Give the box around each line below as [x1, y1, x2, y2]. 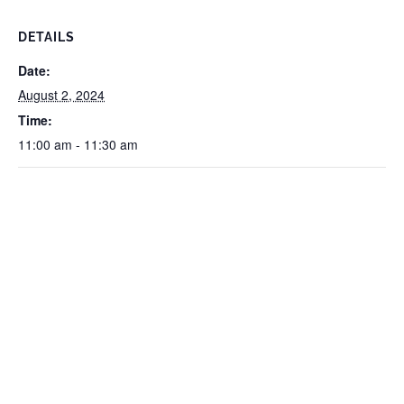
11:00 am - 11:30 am [18, 135, 138, 153]
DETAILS [18, 30, 75, 44]
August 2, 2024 [18, 86, 105, 104]
